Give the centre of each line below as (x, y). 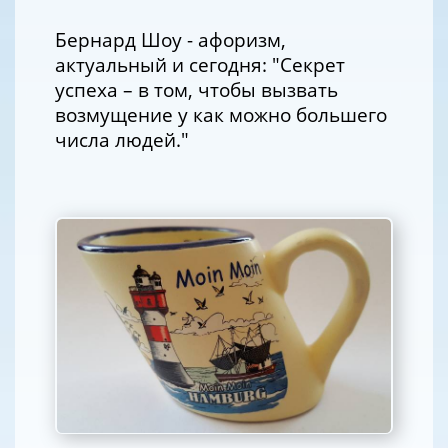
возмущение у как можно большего (221, 114)
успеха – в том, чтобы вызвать (196, 89)
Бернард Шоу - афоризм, (170, 39)
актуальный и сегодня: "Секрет (200, 64)
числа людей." (122, 139)
